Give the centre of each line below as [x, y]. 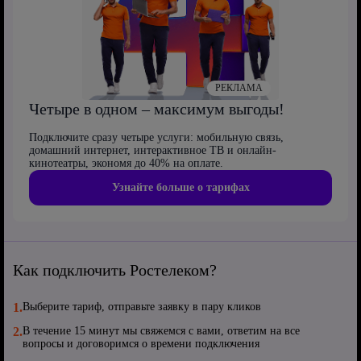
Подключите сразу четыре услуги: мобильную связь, [156, 138]
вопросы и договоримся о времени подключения [141, 344]
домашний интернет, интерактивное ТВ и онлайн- [153, 151]
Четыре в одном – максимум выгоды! [157, 109]
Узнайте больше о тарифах [180, 188]
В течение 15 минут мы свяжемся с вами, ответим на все [161, 331]
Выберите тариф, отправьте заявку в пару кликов [142, 307]
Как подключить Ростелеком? [115, 270]
